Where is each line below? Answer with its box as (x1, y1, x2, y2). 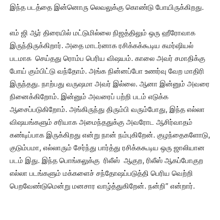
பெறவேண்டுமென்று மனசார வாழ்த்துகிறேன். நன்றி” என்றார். (10, 181, 195, 191)
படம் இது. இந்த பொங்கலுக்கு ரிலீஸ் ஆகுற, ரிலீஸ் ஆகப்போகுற (10, 156, 203, 165)
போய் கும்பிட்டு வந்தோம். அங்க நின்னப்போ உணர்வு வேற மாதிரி (10, 66, 204, 76)
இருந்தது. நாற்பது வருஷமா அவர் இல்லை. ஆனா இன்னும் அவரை (10, 79, 210, 88)
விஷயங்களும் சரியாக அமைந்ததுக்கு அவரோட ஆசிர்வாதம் (10, 117, 192, 127)
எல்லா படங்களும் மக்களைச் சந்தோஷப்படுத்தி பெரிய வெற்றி (10, 168, 193, 178)
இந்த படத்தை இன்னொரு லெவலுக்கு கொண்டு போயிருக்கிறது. (10, 2, 204, 12)
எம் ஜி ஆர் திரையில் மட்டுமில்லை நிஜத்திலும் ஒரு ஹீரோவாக (10, 28, 195, 37)
